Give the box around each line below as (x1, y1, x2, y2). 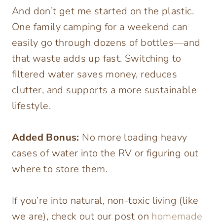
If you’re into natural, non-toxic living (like (12, 194, 199, 208)
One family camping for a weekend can (12, 20, 188, 34)
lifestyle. (12, 99, 51, 113)
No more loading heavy (79, 131, 187, 145)
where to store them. (12, 162, 108, 176)
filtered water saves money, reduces (12, 68, 177, 81)
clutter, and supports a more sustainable (12, 83, 197, 97)
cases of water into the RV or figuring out (12, 147, 199, 160)
